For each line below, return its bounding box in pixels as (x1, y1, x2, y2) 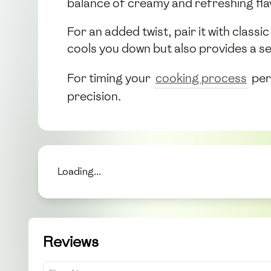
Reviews (43, 232, 99, 252)
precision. (67, 88, 121, 105)
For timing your (67, 70, 153, 87)
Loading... (57, 165, 101, 178)
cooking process (155, 70, 247, 87)
